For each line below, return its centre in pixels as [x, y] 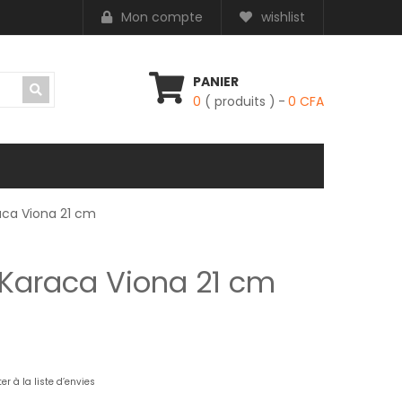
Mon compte [162, 17]
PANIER [215, 82]
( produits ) [240, 101]
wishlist [283, 17]
